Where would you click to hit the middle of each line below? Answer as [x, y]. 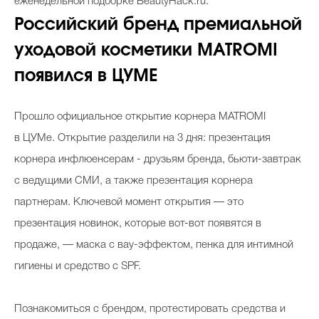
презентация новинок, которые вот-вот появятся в [138, 223]
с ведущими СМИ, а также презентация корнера [134, 181]
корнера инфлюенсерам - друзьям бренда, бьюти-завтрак [158, 159]
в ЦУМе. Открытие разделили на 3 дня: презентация [142, 138]
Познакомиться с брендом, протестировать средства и [150, 309]
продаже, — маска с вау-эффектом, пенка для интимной [154, 245]
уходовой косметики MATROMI [146, 50]
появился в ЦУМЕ [86, 76]
